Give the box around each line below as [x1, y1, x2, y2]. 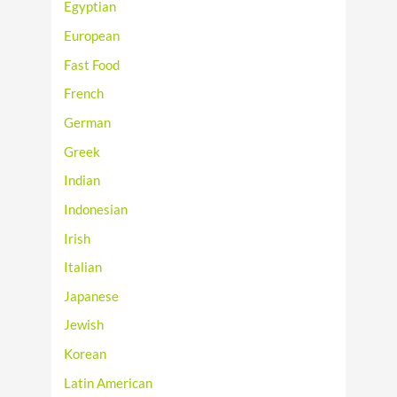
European [64, 28, 121, 44]
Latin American [64, 375, 153, 391]
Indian [64, 173, 101, 189]
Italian [64, 260, 103, 276]
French [64, 86, 105, 102]
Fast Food [64, 57, 121, 73]
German [64, 115, 112, 130]
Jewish [64, 317, 105, 333]
